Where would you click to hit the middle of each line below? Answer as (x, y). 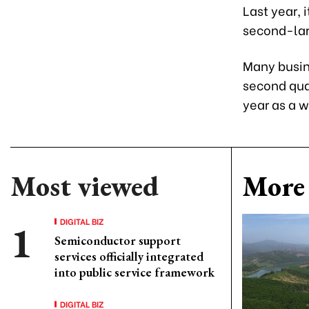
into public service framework (134, 272)
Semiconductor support (118, 240)
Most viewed (84, 186)
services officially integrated (129, 256)
